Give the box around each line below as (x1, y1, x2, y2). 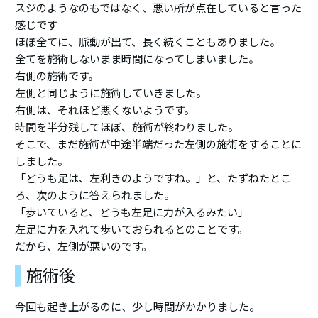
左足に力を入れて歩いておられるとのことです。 (15, 223, 248, 236)
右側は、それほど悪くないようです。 (15, 104, 195, 116)
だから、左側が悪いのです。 (15, 240, 153, 253)
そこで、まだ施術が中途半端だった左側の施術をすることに (15, 138, 302, 150)
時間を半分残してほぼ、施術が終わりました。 (15, 121, 239, 133)
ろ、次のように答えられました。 (15, 189, 175, 202)
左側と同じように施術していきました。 (15, 87, 207, 99)
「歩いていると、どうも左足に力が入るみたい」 (15, 206, 249, 219)
